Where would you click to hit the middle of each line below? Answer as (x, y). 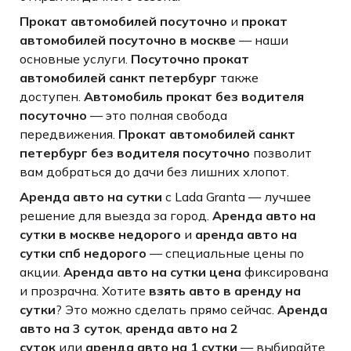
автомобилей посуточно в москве (127, 40)
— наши (262, 40)
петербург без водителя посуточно (134, 152)
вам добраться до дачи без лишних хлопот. (154, 171)
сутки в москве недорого (100, 234)
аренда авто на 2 (181, 328)
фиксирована (284, 271)
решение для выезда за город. (116, 215)
